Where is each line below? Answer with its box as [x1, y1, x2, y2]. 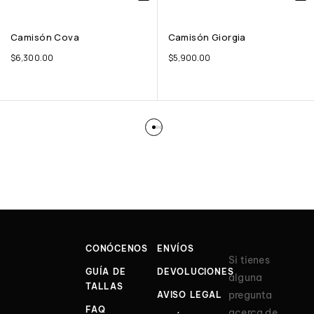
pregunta [228, 288, 273, 301]
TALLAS [86, 280, 123, 292]
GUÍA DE [86, 266, 126, 277]
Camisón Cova [11, 31, 80, 44]
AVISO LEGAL [157, 289, 222, 300]
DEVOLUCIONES [157, 266, 234, 277]
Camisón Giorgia [168, 31, 246, 44]
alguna [228, 271, 263, 284]
